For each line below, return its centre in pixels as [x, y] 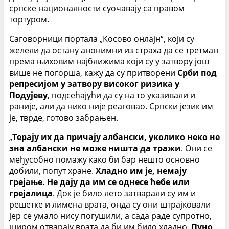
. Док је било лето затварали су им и [124, 193]
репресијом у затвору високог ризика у [94, 84]
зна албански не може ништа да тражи [95, 148]
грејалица [31, 193]
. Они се [197, 148]
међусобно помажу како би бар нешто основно [105, 160]
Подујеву [28, 95]
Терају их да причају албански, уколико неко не [116, 137]
